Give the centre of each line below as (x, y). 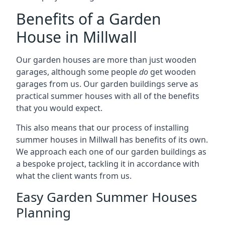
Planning (43, 212)
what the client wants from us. (74, 176)
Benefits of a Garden (89, 19)
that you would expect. (59, 108)
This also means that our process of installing (102, 128)
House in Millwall (77, 37)
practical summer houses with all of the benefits (108, 96)
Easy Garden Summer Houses (106, 197)
